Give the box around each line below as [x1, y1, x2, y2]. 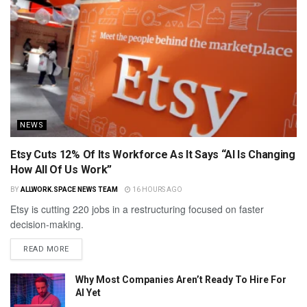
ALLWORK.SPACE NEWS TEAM [20, 185, 118, 193]
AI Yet [75, 286, 101, 298]
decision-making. [10, 217, 84, 231]
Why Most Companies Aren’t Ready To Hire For [75, 273, 286, 285]
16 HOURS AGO [130, 185, 182, 193]
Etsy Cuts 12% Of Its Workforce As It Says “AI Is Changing [10, 147, 295, 161]
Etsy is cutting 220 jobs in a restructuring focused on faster [10, 201, 264, 216]
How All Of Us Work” [10, 162, 112, 176]
